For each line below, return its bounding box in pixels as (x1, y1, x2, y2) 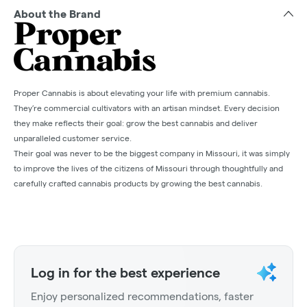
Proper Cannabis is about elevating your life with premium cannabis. (14, 88, 270, 98)
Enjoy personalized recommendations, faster (31, 291, 254, 303)
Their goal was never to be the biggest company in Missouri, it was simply (14, 149, 290, 158)
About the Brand (14, 8, 101, 21)
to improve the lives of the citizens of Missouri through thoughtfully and (14, 164, 283, 173)
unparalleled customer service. (14, 134, 132, 143)
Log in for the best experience (31, 265, 220, 281)
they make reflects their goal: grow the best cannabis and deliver (14, 119, 258, 128)
